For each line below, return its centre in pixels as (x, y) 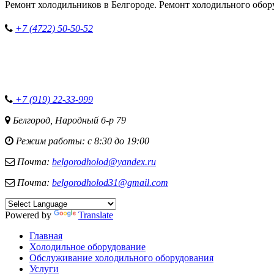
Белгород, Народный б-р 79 (68, 120)
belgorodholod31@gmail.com (110, 183)
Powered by (29, 215)
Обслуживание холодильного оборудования (121, 258)
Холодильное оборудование (87, 247)
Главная (46, 236)
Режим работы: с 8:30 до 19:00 (81, 141)
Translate (96, 215)
